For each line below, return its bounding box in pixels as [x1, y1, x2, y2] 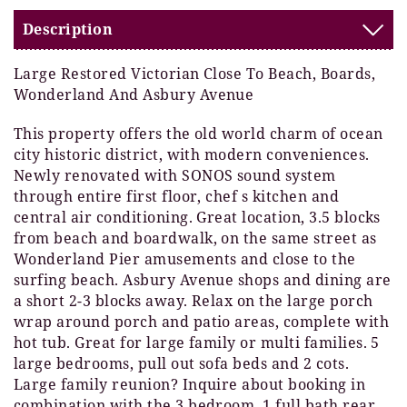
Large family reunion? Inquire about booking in [14, 374, 366, 395]
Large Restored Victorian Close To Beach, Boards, [14, 64, 376, 84]
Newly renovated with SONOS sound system [14, 165, 336, 186]
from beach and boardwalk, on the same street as [14, 228, 377, 249]
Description [23, 19, 114, 40]
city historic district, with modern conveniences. [14, 144, 370, 165]
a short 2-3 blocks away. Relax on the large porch [14, 291, 373, 312]
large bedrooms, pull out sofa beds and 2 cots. [14, 353, 350, 374]
